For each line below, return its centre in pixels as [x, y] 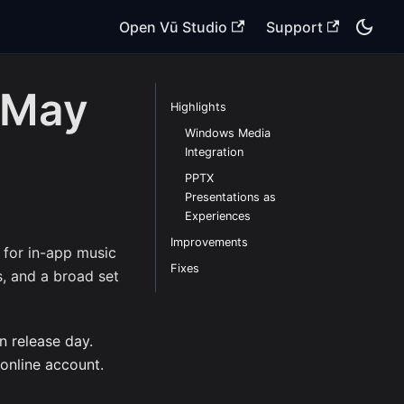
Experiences [217, 216]
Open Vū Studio [174, 27]
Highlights [198, 107]
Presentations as [230, 197]
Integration [214, 152]
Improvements [209, 242]
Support [294, 27]
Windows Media [227, 133]
